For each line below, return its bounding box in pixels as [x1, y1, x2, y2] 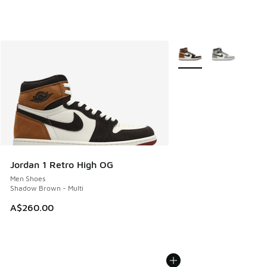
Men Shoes [10, 174, 45, 184]
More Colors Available [168, 43, 262, 54]
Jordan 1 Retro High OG [10, 159, 113, 170]
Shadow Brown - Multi [10, 184, 83, 193]
